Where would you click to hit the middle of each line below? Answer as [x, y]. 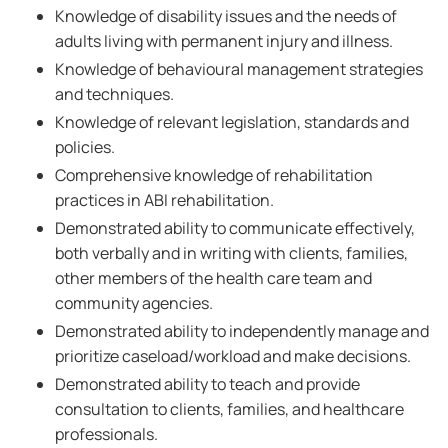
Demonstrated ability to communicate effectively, [235, 228]
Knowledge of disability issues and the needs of [226, 16]
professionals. [106, 434]
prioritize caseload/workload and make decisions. [233, 356]
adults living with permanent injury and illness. [224, 41]
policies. [85, 147]
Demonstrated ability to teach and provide [207, 384]
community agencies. [134, 303]
